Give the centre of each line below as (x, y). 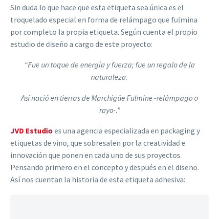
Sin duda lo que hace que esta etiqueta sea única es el (97, 7)
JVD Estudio (32, 131)
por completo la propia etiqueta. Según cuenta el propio (104, 32)
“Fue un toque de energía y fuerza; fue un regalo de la (109, 65)
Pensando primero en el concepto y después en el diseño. (105, 167)
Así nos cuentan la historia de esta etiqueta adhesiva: (98, 180)
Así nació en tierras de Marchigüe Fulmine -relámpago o (109, 98)
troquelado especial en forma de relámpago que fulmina (104, 19)
